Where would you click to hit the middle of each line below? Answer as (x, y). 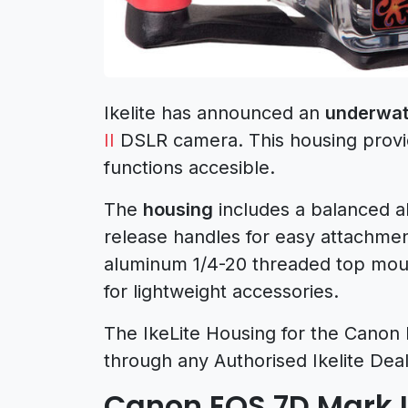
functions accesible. (189, 167)
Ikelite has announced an (214, 112)
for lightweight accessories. (221, 291)
